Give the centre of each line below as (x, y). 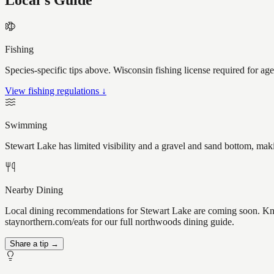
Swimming (26, 125)
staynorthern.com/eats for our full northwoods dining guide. (120, 222)
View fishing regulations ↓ (56, 91)
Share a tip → (34, 244)
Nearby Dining (34, 190)
